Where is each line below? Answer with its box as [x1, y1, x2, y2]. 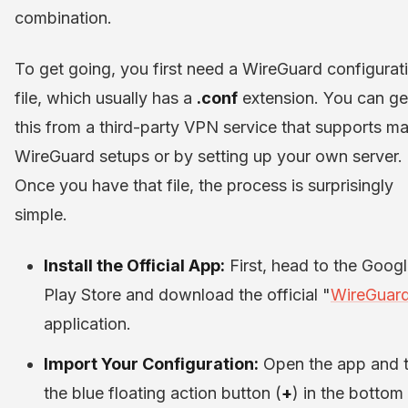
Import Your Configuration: [44, 353, 259, 373]
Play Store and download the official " [44, 284, 331, 304]
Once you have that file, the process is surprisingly [15, 175, 393, 195]
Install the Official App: [44, 255, 225, 275]
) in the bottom [292, 382, 403, 403]
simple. [15, 204, 67, 224]
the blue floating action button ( [44, 382, 281, 403]
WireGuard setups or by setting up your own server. [15, 146, 403, 166]
